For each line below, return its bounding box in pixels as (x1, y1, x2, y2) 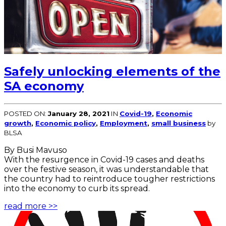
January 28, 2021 (48, 109, 109, 118)
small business (151, 119, 206, 127)
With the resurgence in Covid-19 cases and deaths (4, 154, 204, 164)
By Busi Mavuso (4, 145, 67, 155)
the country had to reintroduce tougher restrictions (4, 174, 215, 184)
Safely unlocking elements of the (4, 64, 220, 79)
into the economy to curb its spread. (4, 183, 150, 193)
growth (4, 119, 31, 127)
